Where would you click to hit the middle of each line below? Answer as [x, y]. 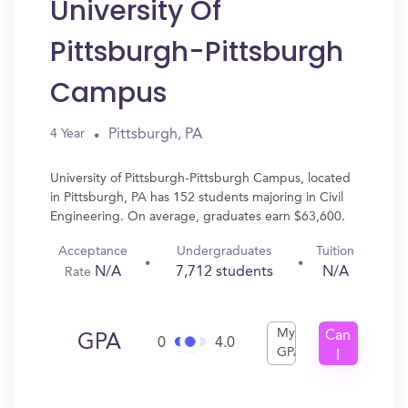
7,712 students [224, 272]
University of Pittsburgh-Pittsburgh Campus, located [200, 178]
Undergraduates [224, 251]
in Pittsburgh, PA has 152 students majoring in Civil [197, 198]
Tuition [336, 251]
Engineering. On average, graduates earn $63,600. [198, 217]
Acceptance [93, 251]
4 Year [67, 134]
